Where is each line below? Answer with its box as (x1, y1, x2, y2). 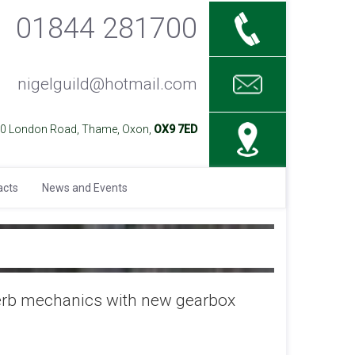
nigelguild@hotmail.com (17, 74, 197, 94)
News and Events (42, 181, 128, 194)
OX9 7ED (153, 123, 197, 136)
